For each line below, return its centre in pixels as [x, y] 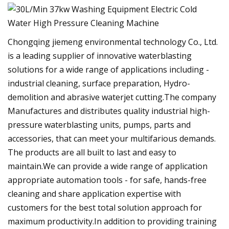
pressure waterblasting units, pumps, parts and [99, 124]
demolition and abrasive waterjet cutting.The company [112, 97]
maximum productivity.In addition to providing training [112, 221]
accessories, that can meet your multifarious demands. [112, 138]
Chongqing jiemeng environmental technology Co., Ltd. [113, 42]
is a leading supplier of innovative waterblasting [100, 55]
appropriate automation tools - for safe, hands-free [107, 180]
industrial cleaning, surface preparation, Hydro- [99, 83]
